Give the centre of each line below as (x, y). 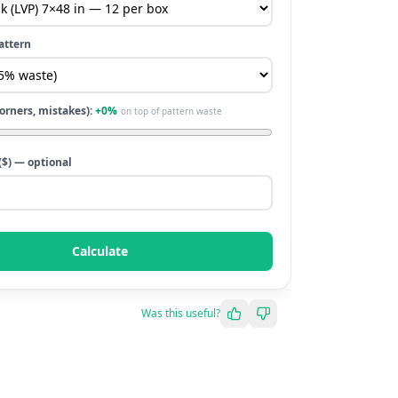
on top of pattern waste (171, 111)
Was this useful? (181, 313)
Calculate (99, 251)
